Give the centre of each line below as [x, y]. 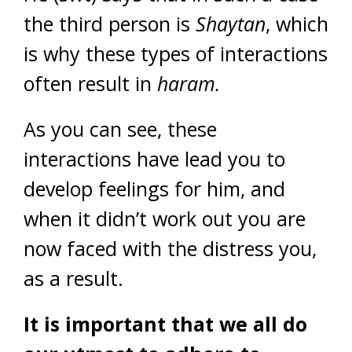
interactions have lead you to [154, 159]
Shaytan [231, 24]
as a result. [73, 278]
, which [297, 24]
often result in [90, 83]
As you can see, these [120, 129]
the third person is [110, 24]
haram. [189, 83]
